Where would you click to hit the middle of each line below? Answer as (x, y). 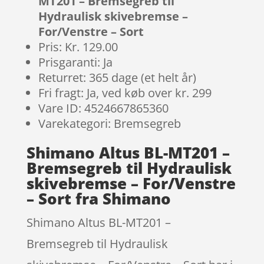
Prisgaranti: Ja (75, 62)
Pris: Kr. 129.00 (78, 47)
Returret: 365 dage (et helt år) (117, 77)
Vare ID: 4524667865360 (103, 108)
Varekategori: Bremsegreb (109, 123)
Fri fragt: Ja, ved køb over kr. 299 (125, 93)
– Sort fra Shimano (98, 198)
